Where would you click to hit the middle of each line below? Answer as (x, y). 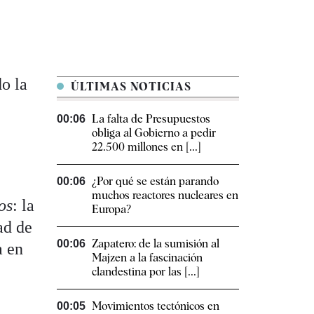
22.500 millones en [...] (146, 147)
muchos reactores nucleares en (165, 196)
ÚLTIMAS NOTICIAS (129, 87)
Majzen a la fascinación (147, 258)
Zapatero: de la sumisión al (156, 244)
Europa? (111, 210)
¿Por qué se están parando (155, 182)
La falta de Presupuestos (151, 119)
